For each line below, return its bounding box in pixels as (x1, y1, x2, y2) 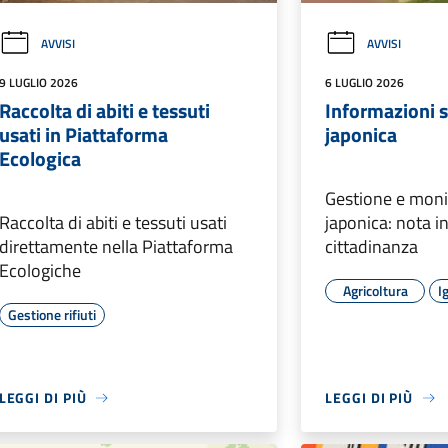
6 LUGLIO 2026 (325, 73, 405, 93)
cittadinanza (325, 233, 419, 261)
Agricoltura (342, 280, 408, 302)
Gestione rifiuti (7, 304, 96, 326)
